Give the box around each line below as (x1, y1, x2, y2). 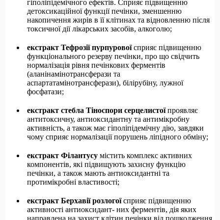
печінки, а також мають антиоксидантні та (27, 169, 169, 178)
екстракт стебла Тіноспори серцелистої (27, 106, 167, 115)
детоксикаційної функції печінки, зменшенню (27, 7, 182, 16)
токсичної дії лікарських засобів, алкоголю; (27, 25, 172, 33)
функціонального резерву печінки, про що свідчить (27, 52, 199, 61)
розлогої (92, 196, 121, 205)
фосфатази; (27, 87, 64, 96)
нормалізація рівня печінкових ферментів (27, 61, 165, 70)
